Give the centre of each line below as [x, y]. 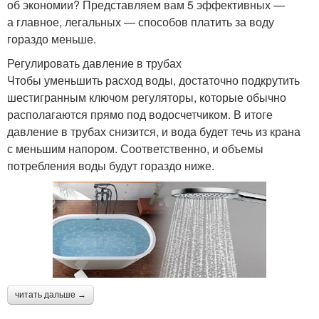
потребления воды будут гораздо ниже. [111, 165]
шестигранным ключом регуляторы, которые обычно [147, 97]
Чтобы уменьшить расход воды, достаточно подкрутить [153, 80]
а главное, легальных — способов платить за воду [141, 21]
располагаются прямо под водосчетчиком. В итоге [140, 114]
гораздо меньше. [52, 38]
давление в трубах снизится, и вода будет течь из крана [154, 131]
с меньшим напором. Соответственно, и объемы [135, 148]
